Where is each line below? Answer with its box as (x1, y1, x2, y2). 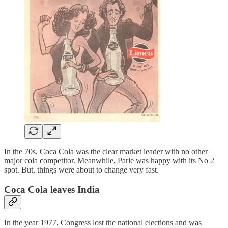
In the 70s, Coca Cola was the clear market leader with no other (4, 147, 208, 156)
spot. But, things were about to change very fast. (4, 165, 159, 174)
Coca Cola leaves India (4, 184, 100, 195)
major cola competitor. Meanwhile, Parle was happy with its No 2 (4, 156, 214, 165)
